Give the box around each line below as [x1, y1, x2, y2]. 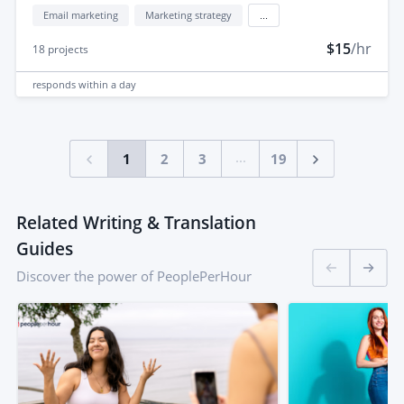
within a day [78, 77, 136, 91]
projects [45, 41, 88, 58]
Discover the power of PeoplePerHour [16, 267, 252, 286]
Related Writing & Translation [16, 211, 256, 235]
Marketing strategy [145, 8, 232, 23]
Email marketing [43, 8, 118, 23]
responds [32, 77, 78, 91]
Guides [16, 237, 73, 262]
